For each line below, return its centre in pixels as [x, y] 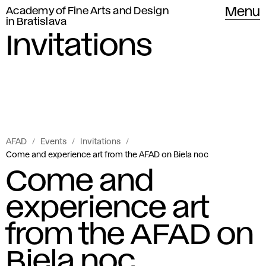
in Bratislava [37, 22]
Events [53, 142]
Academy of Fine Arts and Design [87, 11]
